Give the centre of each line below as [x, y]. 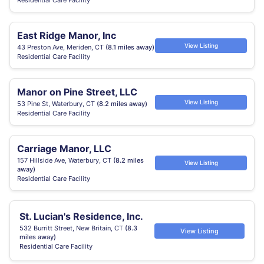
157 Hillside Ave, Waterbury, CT [65, 160]
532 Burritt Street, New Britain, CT [72, 228]
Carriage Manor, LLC [64, 148]
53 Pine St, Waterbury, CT [57, 104]
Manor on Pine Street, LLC [77, 92]
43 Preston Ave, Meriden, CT [61, 47]
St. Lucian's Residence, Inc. [81, 216]
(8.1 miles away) [130, 47]
